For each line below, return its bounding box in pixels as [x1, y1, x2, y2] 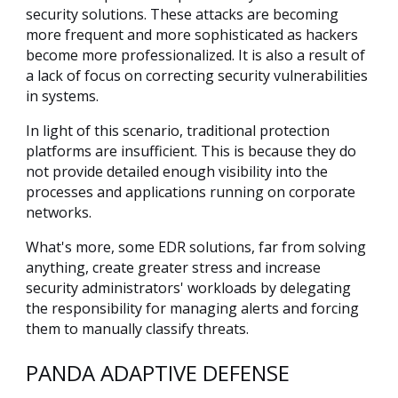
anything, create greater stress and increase [26, 258, 321, 278]
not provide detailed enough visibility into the [26, 162, 328, 182]
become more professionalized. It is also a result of [26, 45, 365, 66]
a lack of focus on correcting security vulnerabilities [26, 66, 368, 86]
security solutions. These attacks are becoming [26, 4, 338, 25]
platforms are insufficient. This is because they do [26, 141, 356, 162]
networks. [26, 203, 92, 223]
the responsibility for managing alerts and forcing [26, 298, 359, 319]
